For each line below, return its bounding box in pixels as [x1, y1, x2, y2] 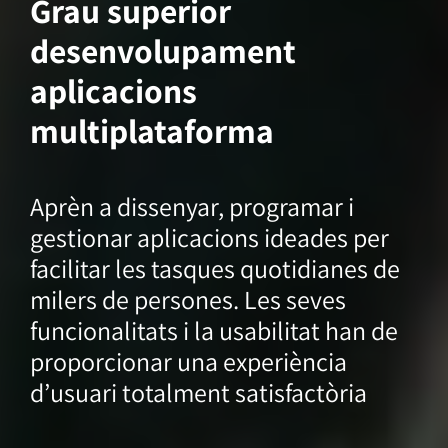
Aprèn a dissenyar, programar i [29, 189, 354, 223]
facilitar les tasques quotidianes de [29, 251, 400, 285]
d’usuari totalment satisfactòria [29, 375, 367, 409]
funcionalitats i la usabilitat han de [29, 313, 398, 347]
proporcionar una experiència [29, 344, 347, 378]
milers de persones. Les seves [29, 282, 346, 316]
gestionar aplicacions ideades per [29, 220, 389, 254]
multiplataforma [29, 109, 274, 153]
